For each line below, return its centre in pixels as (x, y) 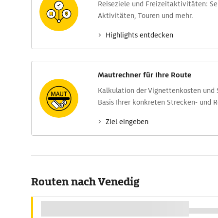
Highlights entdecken (139, 35)
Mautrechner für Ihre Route (145, 75)
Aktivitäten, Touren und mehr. (145, 16)
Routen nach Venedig (85, 182)
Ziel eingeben (127, 122)
